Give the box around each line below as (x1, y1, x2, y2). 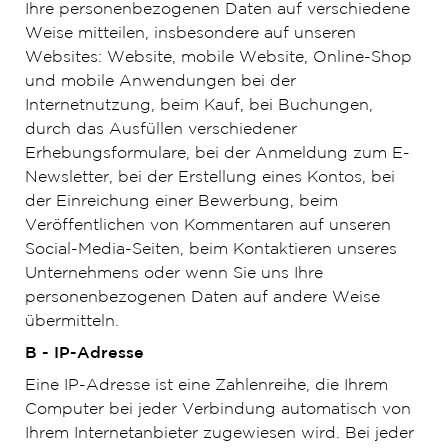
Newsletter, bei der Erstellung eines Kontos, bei (24, 170, 395, 185)
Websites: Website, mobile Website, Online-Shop (24, 50, 412, 65)
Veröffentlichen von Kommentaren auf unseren (24, 218, 391, 233)
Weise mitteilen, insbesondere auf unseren (24, 26, 356, 41)
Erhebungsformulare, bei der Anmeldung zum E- (24, 146, 410, 161)
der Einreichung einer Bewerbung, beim (24, 194, 338, 209)
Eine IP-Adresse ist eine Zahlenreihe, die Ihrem (24, 378, 388, 393)
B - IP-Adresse (24, 346, 144, 361)
